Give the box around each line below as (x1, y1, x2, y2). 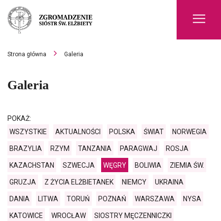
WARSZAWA (135, 195, 175, 203)
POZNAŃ (98, 195, 126, 203)
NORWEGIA (172, 128, 207, 136)
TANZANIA (78, 145, 111, 152)
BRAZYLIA (9, 145, 42, 152)
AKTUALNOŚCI (55, 128, 101, 136)
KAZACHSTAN (9, 161, 54, 169)
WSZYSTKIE (9, 128, 47, 136)
